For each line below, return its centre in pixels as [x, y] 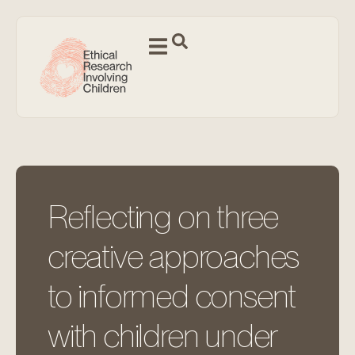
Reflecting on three [163, 217]
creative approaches [174, 256]
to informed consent [172, 296]
